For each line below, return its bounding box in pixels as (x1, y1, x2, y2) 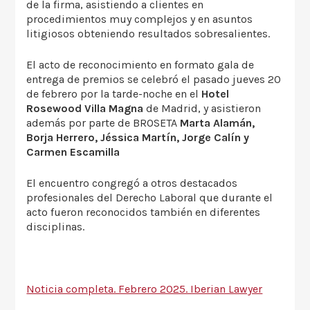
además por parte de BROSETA (26, 116, 181, 129)
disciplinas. (26, 219, 85, 233)
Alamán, (213, 116, 255, 129)
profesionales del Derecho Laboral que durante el (26, 190, 273, 204)
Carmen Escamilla (26, 145, 120, 158)
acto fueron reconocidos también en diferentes (26, 205, 261, 219)
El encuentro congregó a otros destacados (26, 176, 238, 190)
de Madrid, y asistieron (143, 101, 262, 115)
